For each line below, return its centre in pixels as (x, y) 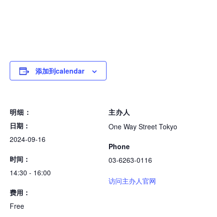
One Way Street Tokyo (143, 127)
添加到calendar (60, 71)
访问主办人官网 (132, 181)
